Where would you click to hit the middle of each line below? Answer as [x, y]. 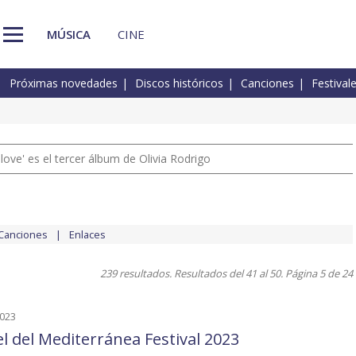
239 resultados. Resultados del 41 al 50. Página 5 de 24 [226, 274]
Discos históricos [179, 83]
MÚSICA [69, 34]
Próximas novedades [64, 83]
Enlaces [87, 235]
